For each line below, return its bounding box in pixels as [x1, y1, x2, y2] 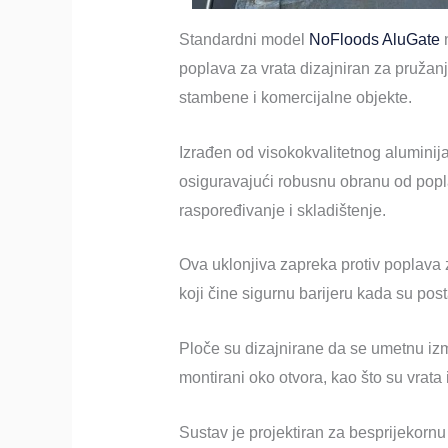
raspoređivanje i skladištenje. [178, 201, 386, 219]
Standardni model [178, 31, 309, 49]
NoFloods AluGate [308, 31, 440, 49]
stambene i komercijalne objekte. [178, 89, 412, 107]
